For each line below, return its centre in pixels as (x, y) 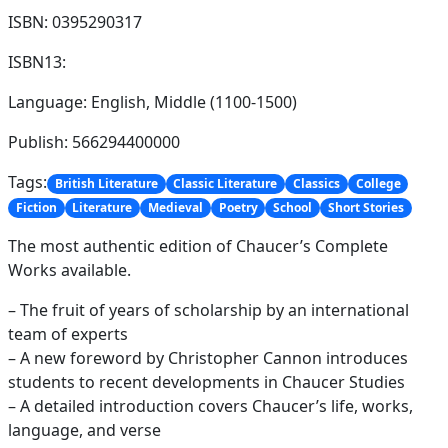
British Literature (106, 183)
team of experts (68, 334)
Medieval (175, 208)
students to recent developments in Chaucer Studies (206, 382)
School (293, 208)
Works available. (69, 270)
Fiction (36, 208)
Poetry (238, 208)
